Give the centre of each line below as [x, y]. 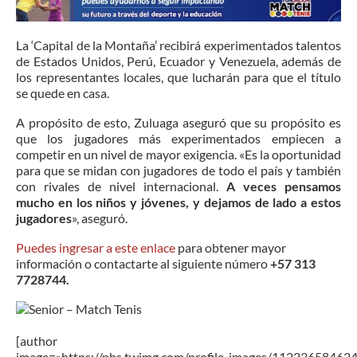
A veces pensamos [280, 186]
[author [37, 340]
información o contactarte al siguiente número [143, 263]
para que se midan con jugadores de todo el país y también [178, 170]
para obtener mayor [231, 247]
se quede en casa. [63, 92]
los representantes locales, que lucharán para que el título [178, 76]
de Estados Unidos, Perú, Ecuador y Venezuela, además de [178, 61]
